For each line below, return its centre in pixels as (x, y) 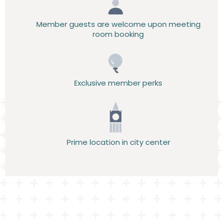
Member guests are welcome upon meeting (118, 24)
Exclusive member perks (118, 83)
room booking (118, 34)
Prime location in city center (118, 142)
